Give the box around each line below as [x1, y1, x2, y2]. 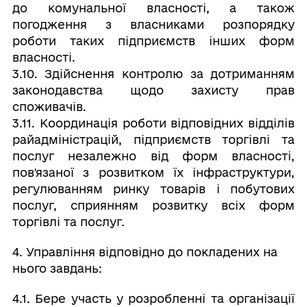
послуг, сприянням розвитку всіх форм [12, 199, 295, 212]
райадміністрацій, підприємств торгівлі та [12, 133, 295, 146]
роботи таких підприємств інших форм [12, 34, 295, 47]
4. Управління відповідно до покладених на [12, 245, 278, 258]
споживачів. [12, 100, 86, 113]
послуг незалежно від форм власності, [12, 149, 295, 162]
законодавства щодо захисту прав [12, 84, 295, 97]
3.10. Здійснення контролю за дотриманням [12, 67, 295, 80]
